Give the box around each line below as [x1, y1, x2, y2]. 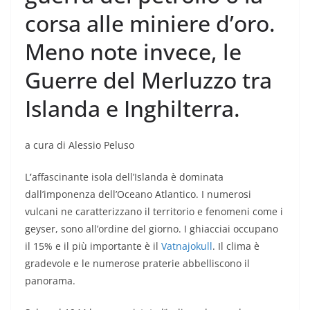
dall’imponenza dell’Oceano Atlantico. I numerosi [25, 187, 251, 201]
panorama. [25, 273, 75, 287]
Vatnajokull [161, 239, 212, 253]
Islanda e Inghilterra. [25, 93, 240, 123]
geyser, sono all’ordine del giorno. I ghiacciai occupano [25, 221, 278, 235]
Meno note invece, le [25, 36, 241, 66]
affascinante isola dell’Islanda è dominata [32, 170, 224, 183]
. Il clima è [212, 239, 259, 253]
